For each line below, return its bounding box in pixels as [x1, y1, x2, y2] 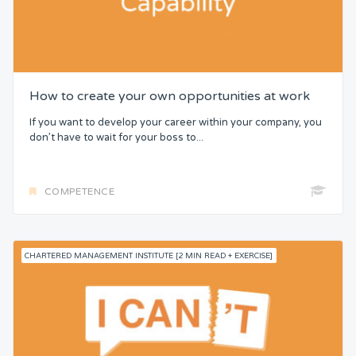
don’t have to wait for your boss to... [29, 130, 203, 144]
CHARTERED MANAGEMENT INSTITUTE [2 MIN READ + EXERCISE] [25, 250, 273, 261]
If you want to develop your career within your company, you [29, 115, 322, 129]
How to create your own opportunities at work [29, 88, 310, 105]
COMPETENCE [44, 185, 115, 197]
